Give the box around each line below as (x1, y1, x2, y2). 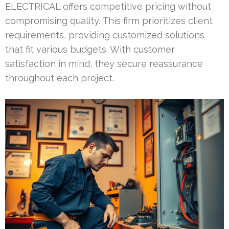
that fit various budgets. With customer (5, 43, 175, 55)
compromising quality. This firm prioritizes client (5, 15, 213, 26)
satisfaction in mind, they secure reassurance (5, 58, 203, 69)
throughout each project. (5, 72, 114, 83)
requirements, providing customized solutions (5, 29, 204, 40)
